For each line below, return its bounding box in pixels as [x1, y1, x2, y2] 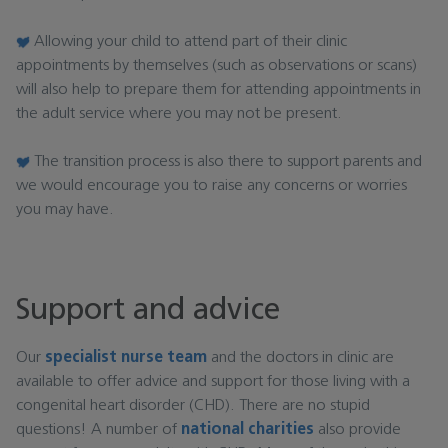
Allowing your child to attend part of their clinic [30, 34, 347, 51]
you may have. [16, 202, 114, 219]
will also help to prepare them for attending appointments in [16, 82, 421, 99]
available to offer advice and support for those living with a [16, 374, 410, 391]
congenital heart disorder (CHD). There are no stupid [16, 398, 370, 415]
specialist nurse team [45, 350, 207, 367]
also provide [314, 422, 401, 439]
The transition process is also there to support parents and [30, 154, 422, 171]
